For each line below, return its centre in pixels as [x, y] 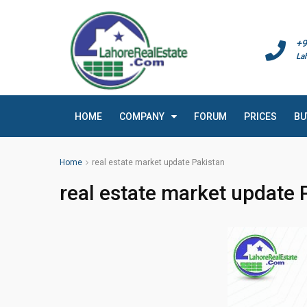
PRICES [260, 116]
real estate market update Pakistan [158, 162]
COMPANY [142, 116]
